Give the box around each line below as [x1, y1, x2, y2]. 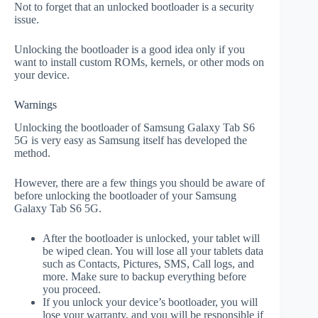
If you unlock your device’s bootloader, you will [43, 296, 258, 309]
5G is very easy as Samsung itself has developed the [14, 134, 247, 147]
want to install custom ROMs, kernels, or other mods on [14, 55, 264, 68]
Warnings [14, 98, 57, 111]
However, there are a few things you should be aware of [14, 177, 265, 190]
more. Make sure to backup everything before [43, 270, 246, 283]
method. [14, 147, 50, 160]
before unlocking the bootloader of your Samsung [14, 190, 236, 202]
